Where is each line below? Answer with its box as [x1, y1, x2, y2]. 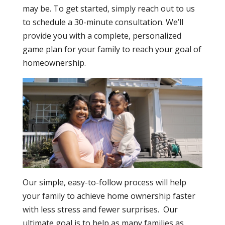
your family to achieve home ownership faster [22, 190, 195, 202]
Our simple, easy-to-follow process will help [22, 177, 186, 188]
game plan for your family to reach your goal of [22, 44, 201, 55]
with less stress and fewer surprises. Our [22, 204, 178, 215]
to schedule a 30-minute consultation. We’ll [22, 17, 183, 28]
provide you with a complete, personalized [22, 30, 181, 41]
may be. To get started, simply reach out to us [22, 3, 195, 14]
